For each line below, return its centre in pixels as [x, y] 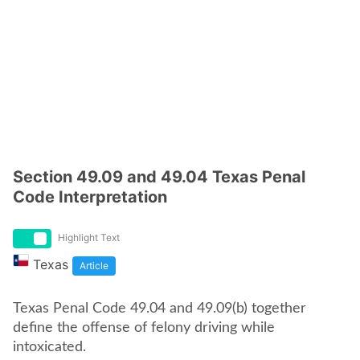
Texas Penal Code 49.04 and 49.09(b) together [72, 309]
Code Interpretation [90, 197]
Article [94, 266]
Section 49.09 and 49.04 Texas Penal [159, 177]
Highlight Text [89, 237]
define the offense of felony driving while [144, 328]
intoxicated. [51, 347]
